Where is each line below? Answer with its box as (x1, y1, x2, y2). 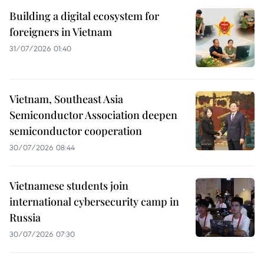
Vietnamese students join (9, 179, 128, 193)
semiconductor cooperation (9, 124, 142, 138)
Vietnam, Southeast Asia (9, 92, 123, 107)
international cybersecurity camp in (9, 194, 179, 209)
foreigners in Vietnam (9, 25, 112, 39)
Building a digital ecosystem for (9, 9, 159, 24)
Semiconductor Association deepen (9, 108, 177, 123)
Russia (9, 210, 41, 225)
